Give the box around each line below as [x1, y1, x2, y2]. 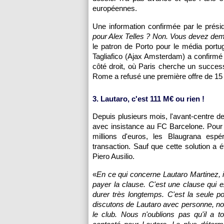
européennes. [92, 4, 137, 12]
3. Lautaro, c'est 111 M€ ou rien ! [92, 94, 204, 103]
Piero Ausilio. [92, 152, 134, 160]
